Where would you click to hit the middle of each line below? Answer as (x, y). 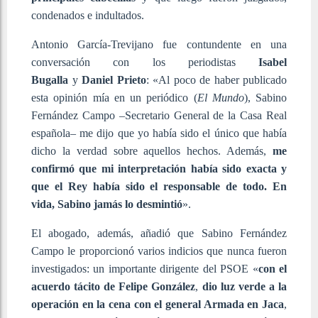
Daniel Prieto (114, 79)
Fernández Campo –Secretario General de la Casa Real (159, 115)
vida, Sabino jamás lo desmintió (107, 204)
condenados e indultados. (88, 15)
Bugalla (50, 79)
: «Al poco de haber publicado (216, 79)
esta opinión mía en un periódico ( (114, 97)
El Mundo (220, 97)
